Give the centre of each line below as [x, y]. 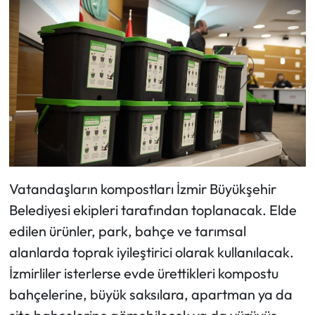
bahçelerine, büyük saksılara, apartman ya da [150, 295]
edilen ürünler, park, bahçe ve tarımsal [127, 231]
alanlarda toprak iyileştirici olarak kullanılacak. [151, 252]
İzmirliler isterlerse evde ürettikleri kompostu [143, 274]
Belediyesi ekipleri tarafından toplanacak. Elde [153, 210]
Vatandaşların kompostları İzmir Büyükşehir [142, 189]
